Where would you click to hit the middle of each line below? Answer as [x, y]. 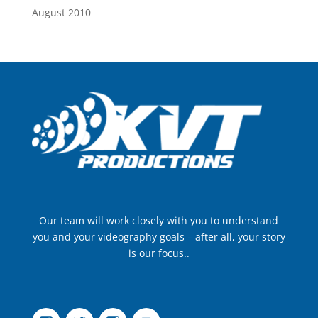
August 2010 [61, 12]
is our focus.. [159, 253]
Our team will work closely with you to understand [159, 220]
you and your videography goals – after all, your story [159, 236]
